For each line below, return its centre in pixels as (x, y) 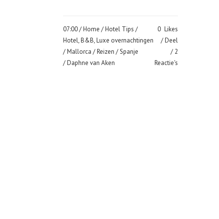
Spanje (129, 52)
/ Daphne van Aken (89, 63)
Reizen (106, 52)
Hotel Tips (120, 29)
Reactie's (166, 63)
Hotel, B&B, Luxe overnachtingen (108, 40)
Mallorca (79, 52)
